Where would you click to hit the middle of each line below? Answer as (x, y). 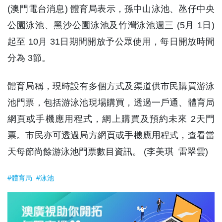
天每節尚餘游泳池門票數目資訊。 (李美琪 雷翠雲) (108, 152)
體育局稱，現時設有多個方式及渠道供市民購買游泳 (111, 86)
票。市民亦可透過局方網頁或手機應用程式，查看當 (111, 135)
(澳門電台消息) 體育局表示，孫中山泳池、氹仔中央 (111, 9)
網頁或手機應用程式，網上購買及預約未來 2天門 (111, 119)
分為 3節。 (29, 58)
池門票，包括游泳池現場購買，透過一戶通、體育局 (111, 103)
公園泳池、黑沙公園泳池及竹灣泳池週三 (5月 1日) (111, 25)
